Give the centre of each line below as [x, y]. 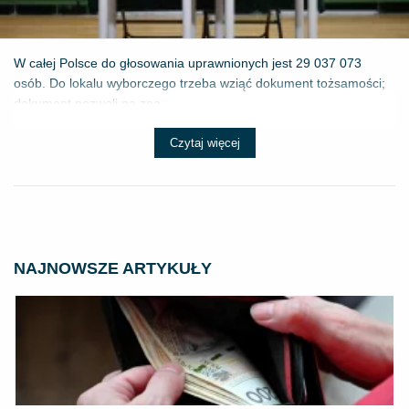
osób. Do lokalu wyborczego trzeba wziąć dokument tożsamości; [199, 84]
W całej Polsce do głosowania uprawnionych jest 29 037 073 [188, 63]
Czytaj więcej [204, 143]
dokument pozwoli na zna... [93, 104]
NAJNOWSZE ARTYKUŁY [113, 269]
